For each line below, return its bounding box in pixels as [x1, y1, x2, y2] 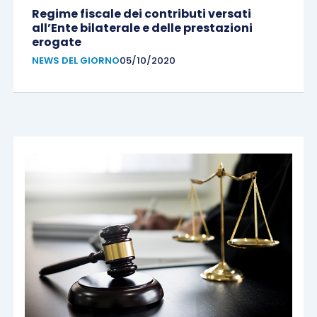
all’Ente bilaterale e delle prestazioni [31, 20, 253, 37]
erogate [31, 34, 81, 51]
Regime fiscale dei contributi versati [31, 6, 251, 23]
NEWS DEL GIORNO [31, 54, 120, 68]
